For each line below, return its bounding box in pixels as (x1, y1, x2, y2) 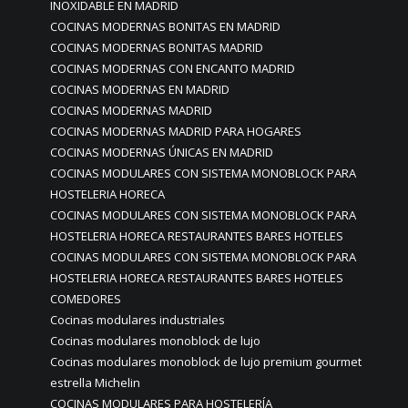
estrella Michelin (50, 374, 140, 391)
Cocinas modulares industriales (50, 311, 225, 328)
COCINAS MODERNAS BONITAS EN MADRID (50, 18, 280, 35)
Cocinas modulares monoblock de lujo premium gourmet (50, 353, 362, 370)
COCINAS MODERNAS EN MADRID (50, 81, 229, 97)
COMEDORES (50, 291, 121, 307)
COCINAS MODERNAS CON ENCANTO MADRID (50, 60, 295, 76)
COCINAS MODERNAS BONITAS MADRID (50, 39, 263, 56)
